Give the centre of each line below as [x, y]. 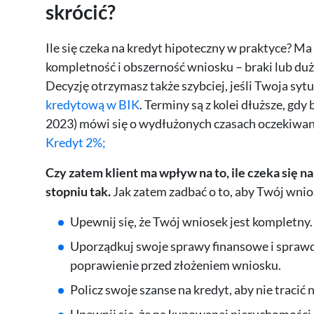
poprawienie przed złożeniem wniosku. [175, 265]
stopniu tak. [79, 192]
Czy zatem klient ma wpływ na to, [138, 173]
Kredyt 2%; [75, 143]
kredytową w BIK [92, 105]
